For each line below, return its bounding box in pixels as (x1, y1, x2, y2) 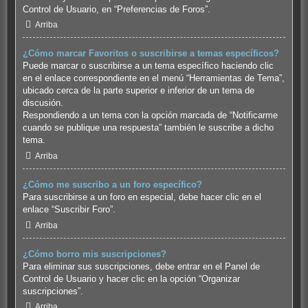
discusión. (22, 98, 63, 109)
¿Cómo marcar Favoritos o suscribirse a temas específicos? (22, 48, 279, 59)
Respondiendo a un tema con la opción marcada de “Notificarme (22, 110, 278, 121)
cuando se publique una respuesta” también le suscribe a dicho (22, 122, 274, 133)
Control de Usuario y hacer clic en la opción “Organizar (22, 273, 240, 284)
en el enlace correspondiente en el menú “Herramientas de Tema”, (22, 73, 285, 84)
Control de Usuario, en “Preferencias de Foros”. (22, 3, 210, 14)
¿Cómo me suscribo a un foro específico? (22, 179, 202, 190)
